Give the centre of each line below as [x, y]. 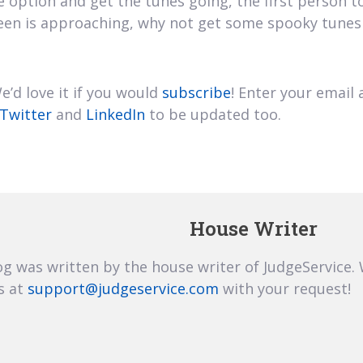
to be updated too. [213, 115]
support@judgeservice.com [123, 289]
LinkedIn [115, 115]
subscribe [196, 93]
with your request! [285, 289]
